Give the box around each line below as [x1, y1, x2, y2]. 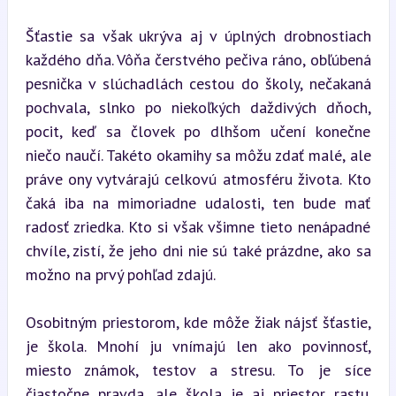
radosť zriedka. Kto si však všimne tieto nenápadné [25, 216, 371, 237]
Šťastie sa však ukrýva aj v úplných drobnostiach [25, 25, 371, 46]
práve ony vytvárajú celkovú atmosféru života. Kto [25, 168, 371, 189]
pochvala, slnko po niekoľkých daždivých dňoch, [25, 96, 371, 118]
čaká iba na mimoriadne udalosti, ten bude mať [25, 192, 371, 213]
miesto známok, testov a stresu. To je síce [25, 359, 371, 380]
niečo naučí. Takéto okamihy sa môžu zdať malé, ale [25, 144, 371, 165]
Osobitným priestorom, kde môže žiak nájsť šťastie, [25, 311, 371, 332]
